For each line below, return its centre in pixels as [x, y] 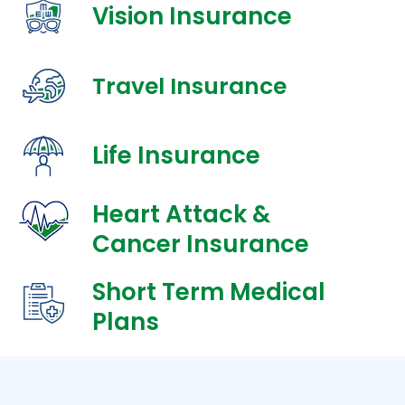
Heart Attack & [181, 215]
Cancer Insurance [200, 245]
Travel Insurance [189, 86]
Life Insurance [176, 156]
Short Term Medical [208, 292]
